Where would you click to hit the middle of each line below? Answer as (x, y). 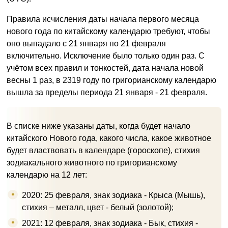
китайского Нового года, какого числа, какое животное (109, 138)
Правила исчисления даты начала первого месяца (103, 19)
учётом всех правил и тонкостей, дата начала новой (105, 68)
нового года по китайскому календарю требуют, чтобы (108, 31)
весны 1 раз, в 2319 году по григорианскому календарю (111, 80)
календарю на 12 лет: (47, 175)
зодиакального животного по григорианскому (92, 162)
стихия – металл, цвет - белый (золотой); (98, 207)
